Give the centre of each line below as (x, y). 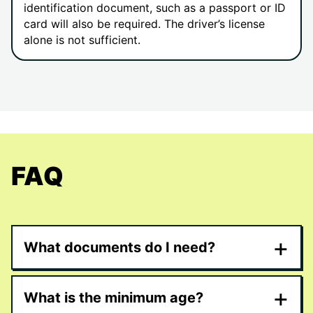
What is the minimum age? (114, 297)
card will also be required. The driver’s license (144, 24)
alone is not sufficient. (82, 40)
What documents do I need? (119, 247)
